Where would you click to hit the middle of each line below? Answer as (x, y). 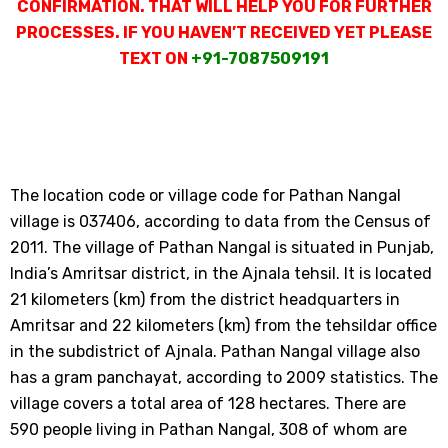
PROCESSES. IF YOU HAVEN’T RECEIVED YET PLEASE (224, 32)
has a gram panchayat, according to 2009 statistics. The (224, 377)
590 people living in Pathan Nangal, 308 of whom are (208, 429)
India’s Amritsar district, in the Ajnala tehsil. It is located (221, 273)
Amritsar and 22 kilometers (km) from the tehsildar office (223, 325)
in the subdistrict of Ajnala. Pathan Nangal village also (215, 351)
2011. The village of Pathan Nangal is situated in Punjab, (222, 247)
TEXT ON (155, 58)
